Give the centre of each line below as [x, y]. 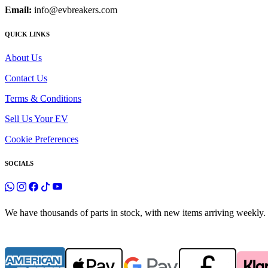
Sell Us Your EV [36, 118]
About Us [23, 57]
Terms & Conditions [43, 98]
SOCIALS [19, 163]
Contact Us [26, 78]
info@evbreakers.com [74, 10]
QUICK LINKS [27, 34]
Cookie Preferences [42, 139]
